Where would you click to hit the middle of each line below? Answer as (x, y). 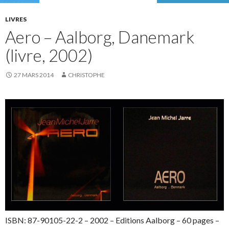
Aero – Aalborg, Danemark (100, 37)
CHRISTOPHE (86, 75)
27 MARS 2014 (34, 75)
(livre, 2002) (49, 55)
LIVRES (16, 19)
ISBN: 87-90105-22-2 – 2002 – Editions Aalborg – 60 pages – (112, 220)
